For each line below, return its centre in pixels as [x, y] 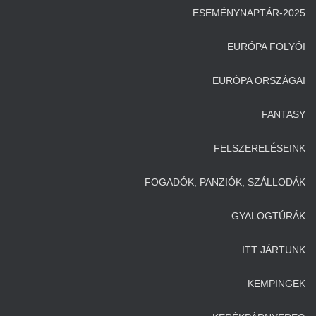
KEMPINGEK [276, 283]
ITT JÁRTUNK [274, 249]
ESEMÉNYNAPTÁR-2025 [249, 12]
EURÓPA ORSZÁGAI [259, 80]
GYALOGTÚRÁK [268, 215]
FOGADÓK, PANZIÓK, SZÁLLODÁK [225, 182]
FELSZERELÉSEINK [260, 148]
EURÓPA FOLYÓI [266, 46]
